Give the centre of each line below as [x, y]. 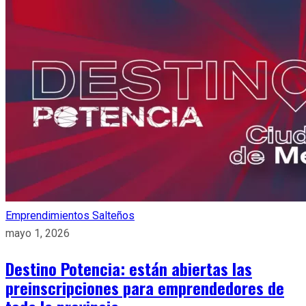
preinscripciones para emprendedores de [145, 287]
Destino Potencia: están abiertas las [129, 268]
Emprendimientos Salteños [70, 215]
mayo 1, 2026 [38, 233]
